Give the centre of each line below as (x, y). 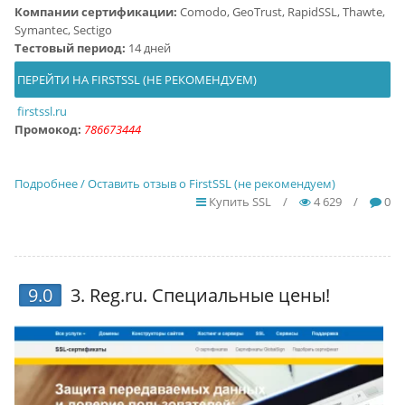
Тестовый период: (70, 48)
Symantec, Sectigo (63, 30)
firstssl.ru (42, 111)
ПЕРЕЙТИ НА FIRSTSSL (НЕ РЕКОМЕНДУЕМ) (135, 80)
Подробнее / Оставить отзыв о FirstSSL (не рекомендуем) (174, 184)
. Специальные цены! (236, 295)
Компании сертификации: (95, 12)
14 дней (148, 48)
